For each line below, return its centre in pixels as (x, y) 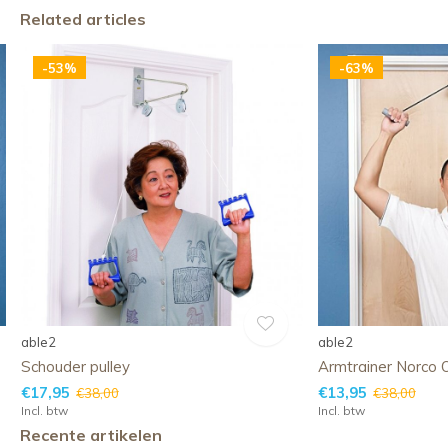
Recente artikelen (91, 435)
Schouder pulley (75, 367)
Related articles (83, 19)
